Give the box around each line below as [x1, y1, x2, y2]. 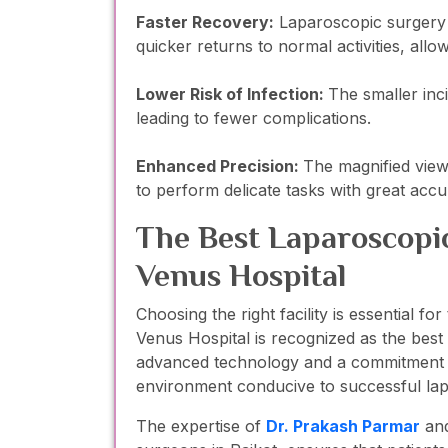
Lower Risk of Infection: [136, 84, 328, 105]
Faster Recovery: [136, 12, 274, 33]
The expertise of [136, 416, 266, 437]
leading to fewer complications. [136, 108, 371, 129]
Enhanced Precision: [136, 156, 303, 177]
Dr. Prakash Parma [266, 416, 413, 437]
